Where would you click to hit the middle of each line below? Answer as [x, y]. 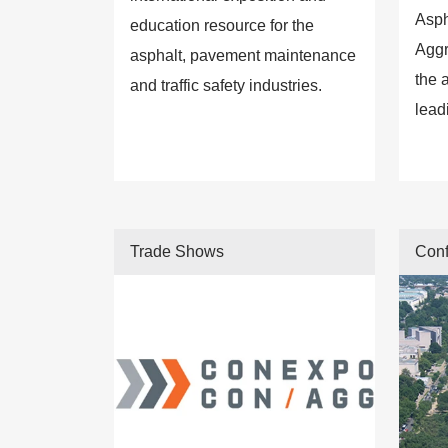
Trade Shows [177, 251]
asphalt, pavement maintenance [243, 55]
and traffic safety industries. [226, 85]
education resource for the [222, 25]
